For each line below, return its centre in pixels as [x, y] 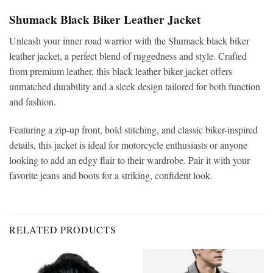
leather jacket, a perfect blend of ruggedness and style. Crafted [128, 56]
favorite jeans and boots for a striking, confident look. [111, 175]
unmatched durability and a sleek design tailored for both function [135, 87]
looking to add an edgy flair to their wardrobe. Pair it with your [129, 160]
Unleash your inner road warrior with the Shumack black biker [129, 41]
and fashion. [33, 102]
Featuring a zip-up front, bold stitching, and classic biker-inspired [133, 129]
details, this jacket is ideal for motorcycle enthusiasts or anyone [128, 144]
